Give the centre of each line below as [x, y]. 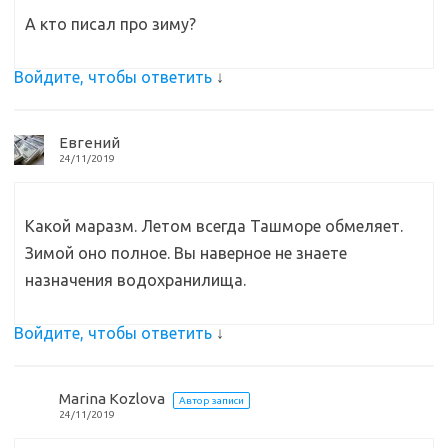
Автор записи [211, 401]
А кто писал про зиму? [110, 24]
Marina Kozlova [112, 399]
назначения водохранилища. [135, 280]
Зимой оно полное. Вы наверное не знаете [186, 253]
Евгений [89, 143]
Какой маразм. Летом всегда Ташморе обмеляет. [214, 226]
